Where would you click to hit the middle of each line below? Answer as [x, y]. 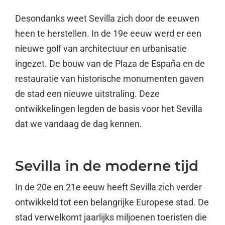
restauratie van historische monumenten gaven [109, 78]
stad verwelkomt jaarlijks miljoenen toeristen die [111, 217]
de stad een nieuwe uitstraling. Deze [87, 93]
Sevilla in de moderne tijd [106, 165]
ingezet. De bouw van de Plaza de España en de [110, 63]
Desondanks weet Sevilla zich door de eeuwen [107, 18]
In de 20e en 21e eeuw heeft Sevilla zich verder [108, 187]
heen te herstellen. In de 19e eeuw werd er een [108, 33]
